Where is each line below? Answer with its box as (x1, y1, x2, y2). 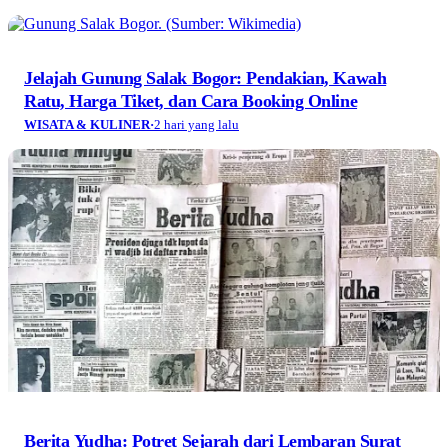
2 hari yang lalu (154, 117, 239, 133)
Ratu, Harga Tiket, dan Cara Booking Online (24, 91, 358, 112)
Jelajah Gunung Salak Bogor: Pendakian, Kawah (24, 68, 387, 89)
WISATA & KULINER (24, 117, 150, 133)
